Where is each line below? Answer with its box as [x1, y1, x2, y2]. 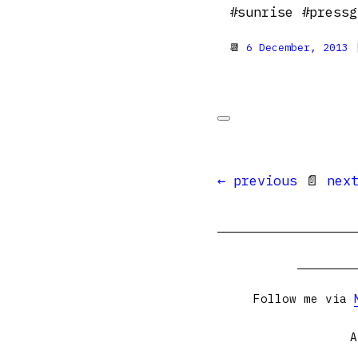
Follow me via [253, 291, 354, 306]
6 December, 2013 [246, 41, 348, 54]
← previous [217, 172, 297, 189]
